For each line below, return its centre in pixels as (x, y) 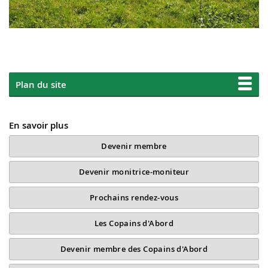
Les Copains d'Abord (134, 223)
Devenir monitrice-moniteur (134, 172)
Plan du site (41, 84)
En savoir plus (39, 125)
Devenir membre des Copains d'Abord (134, 249)
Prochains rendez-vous (134, 197)
